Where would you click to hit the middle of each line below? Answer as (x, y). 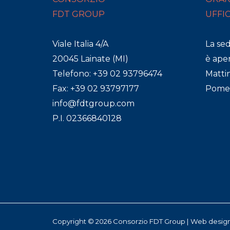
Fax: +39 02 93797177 (96, 89)
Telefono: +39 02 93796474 (107, 74)
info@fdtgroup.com (93, 103)
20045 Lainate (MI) (90, 59)
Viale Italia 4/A (80, 44)
